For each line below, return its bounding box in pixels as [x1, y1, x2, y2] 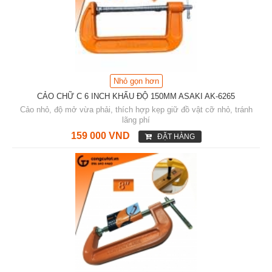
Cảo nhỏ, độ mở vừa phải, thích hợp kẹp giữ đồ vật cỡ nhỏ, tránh [19, 105, 253, 115]
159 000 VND [70, 131, 130, 141]
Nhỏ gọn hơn [113, 76, 159, 86]
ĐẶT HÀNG [157, 132, 195, 141]
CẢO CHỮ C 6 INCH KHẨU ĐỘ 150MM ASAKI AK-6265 [37, 92, 235, 101]
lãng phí [122, 115, 150, 125]
